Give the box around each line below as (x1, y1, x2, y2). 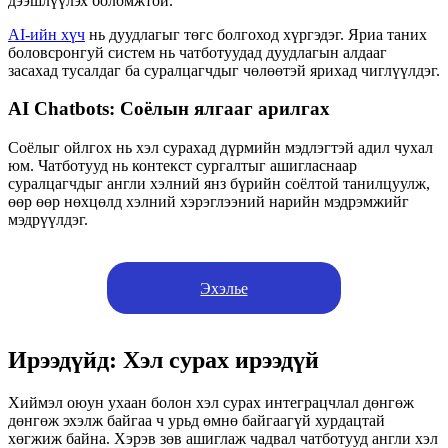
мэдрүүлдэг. (8, 211, 88, 229)
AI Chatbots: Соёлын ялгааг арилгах (8, 98, 330, 120)
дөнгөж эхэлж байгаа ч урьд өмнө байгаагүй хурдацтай (8, 412, 385, 430)
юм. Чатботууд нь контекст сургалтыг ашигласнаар (8, 157, 357, 175)
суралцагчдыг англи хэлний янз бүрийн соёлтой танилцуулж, (8, 175, 430, 193)
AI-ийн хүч (8, 25, 85, 43)
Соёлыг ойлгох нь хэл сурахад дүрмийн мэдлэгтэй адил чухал (8, 139, 433, 157)
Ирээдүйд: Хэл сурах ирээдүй (8, 347, 319, 374)
